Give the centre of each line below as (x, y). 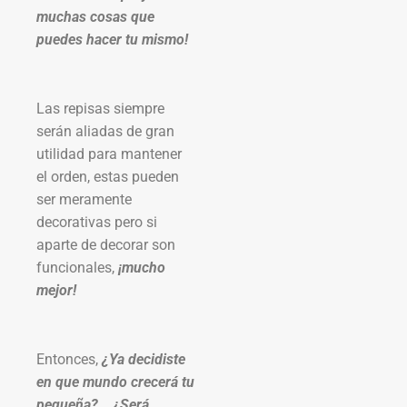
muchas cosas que (95, 16)
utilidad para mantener (109, 154)
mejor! (56, 290)
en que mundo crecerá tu (115, 382)
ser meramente (84, 199)
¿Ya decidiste (144, 359)
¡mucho (142, 267)
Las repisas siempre (100, 108)
